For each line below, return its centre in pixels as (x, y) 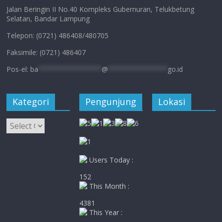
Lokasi (171, 102)
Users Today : (111, 160)
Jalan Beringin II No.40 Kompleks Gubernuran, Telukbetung (101, 9)
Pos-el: (19, 69)
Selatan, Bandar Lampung (48, 19)
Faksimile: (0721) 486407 (46, 52)
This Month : (109, 186)
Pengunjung (111, 102)
